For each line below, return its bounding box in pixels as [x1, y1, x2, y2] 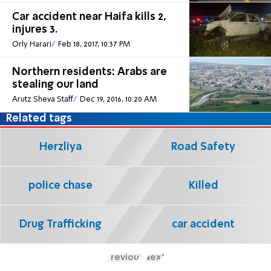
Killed [188, 180, 218, 191]
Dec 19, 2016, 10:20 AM [79, 95, 157, 103]
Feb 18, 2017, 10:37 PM [57, 40, 130, 48]
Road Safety [171, 141, 235, 152]
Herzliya [39, 141, 82, 152]
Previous [105, 253, 143, 262]
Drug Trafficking [19, 218, 102, 230]
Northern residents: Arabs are [12, 67, 167, 78]
